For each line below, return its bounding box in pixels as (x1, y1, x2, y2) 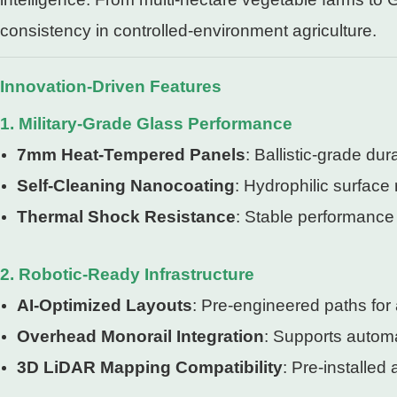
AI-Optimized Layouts (17, 295, 193, 315)
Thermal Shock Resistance (17, 206, 237, 226)
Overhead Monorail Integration (17, 326, 265, 346)
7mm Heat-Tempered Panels (17, 144, 246, 164)
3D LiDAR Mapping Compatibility (17, 357, 284, 377)
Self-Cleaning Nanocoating (17, 175, 236, 195)
